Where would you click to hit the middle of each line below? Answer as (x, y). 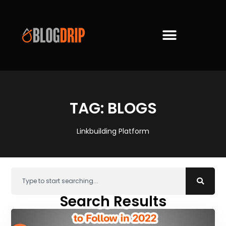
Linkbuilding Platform (113, 131)
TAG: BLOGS (113, 109)
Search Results (113, 201)
